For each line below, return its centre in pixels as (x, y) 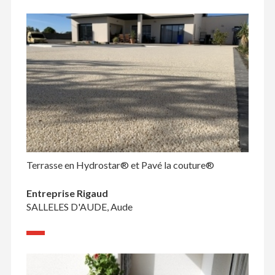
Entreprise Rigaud (67, 193)
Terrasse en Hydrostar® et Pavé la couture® (120, 165)
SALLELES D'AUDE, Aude (79, 206)
